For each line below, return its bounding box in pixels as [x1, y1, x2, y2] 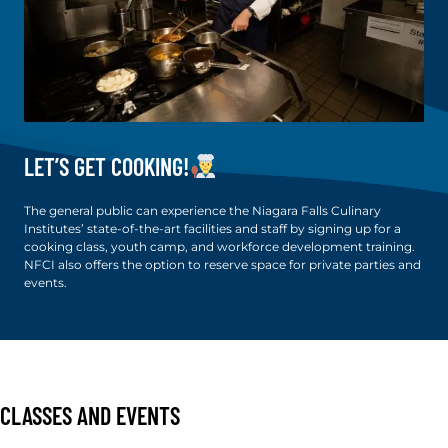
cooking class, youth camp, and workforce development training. [24, 239, 415, 255]
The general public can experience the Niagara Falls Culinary [24, 203, 381, 219]
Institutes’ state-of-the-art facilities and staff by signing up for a [24, 221, 401, 237]
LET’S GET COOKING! [24, 151, 189, 181]
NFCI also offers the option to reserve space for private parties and [24, 257, 421, 273]
